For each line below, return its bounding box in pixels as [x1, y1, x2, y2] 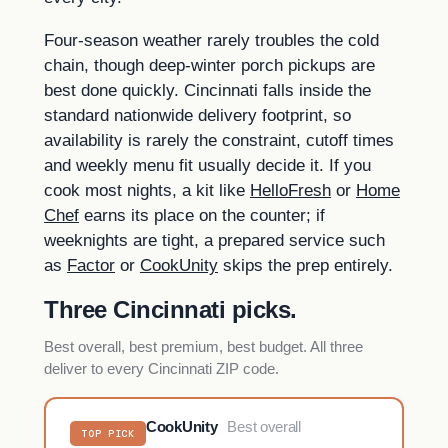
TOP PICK [81, 426, 135, 440]
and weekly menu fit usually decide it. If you [44, 155, 371, 175]
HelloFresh [250, 180, 331, 200]
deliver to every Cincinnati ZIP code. [44, 359, 279, 377]
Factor [67, 255, 115, 275]
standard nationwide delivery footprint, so [44, 105, 351, 125]
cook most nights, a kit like [44, 180, 250, 200]
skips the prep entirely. [218, 255, 393, 275]
